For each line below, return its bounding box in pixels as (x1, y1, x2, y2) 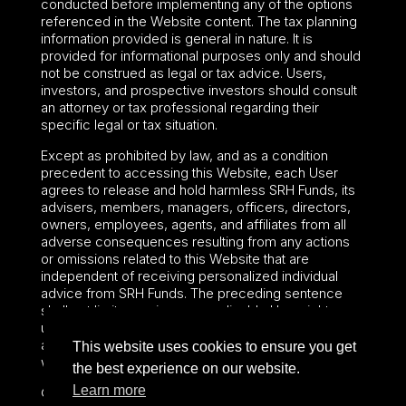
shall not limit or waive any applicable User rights (40, 301, 336, 319)
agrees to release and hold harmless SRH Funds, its (40, 180, 355, 198)
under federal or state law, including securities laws (40, 318, 353, 336)
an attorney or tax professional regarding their (40, 98, 319, 116)
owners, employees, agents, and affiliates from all (40, 215, 346, 233)
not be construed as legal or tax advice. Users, (40, 63, 326, 82)
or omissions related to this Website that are (40, 249, 309, 267)
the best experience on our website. (72, 361, 300, 377)
